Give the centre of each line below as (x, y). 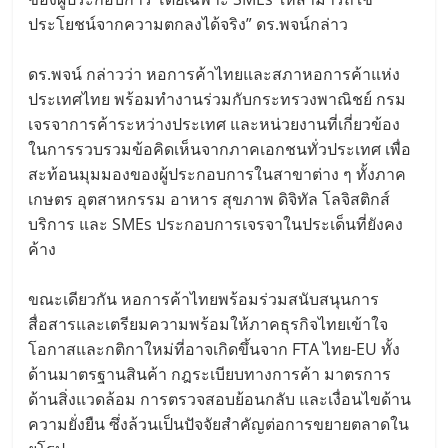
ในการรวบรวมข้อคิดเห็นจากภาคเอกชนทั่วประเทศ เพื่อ (220, 148)
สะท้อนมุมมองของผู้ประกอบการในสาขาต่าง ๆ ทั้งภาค (217, 173)
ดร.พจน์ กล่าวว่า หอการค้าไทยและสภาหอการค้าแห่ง (214, 73)
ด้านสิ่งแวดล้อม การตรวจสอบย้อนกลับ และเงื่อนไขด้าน (220, 398)
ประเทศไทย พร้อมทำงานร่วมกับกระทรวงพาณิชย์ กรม (217, 98)
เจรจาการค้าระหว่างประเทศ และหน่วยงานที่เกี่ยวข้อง (214, 123)
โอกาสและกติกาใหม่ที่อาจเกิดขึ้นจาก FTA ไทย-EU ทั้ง (214, 348)
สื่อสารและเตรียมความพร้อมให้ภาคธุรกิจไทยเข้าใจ (208, 323)
